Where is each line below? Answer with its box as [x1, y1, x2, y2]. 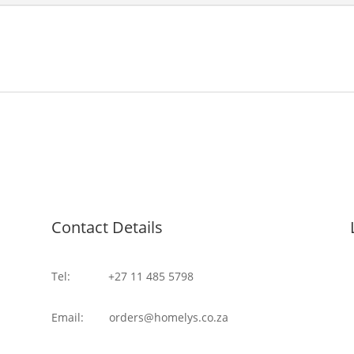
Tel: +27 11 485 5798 [51, 268, 194, 284]
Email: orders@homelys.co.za [51, 310, 228, 326]
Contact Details [51, 216, 163, 238]
